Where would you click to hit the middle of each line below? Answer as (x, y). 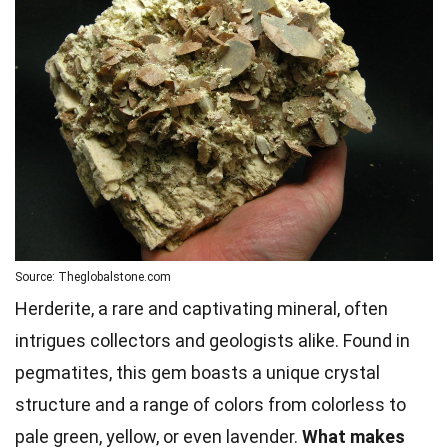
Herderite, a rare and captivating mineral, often (201, 308)
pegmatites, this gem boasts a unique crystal (197, 372)
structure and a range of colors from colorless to (210, 404)
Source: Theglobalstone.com (93, 276)
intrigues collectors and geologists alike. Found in (212, 340)
